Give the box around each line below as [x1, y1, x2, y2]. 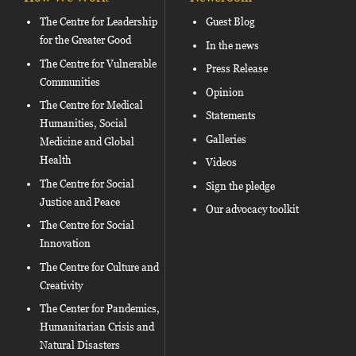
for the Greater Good [40, 34, 131, 47]
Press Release [206, 63, 268, 75]
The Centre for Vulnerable [40, 57, 157, 70]
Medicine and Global [40, 136, 134, 149]
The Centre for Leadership [40, 16, 157, 29]
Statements [206, 110, 256, 122]
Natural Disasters [40, 339, 120, 352]
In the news [206, 39, 259, 52]
